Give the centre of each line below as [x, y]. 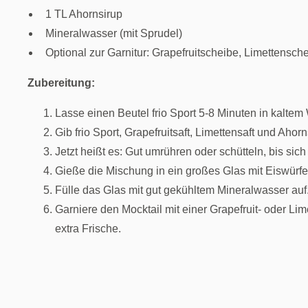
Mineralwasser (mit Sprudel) [113, 33]
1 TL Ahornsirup [84, 14]
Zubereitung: [61, 82]
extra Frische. [88, 228]
